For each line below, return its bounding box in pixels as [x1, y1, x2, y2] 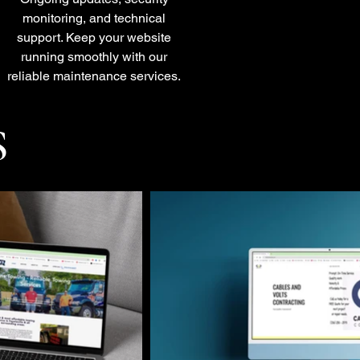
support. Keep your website [17, 30, 171, 45]
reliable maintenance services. [7, 68, 181, 84]
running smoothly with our [21, 49, 167, 64]
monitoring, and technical [22, 10, 166, 26]
